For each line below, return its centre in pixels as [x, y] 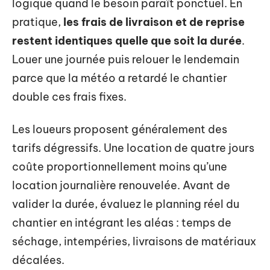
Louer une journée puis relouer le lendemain [126, 59]
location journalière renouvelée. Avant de [121, 185]
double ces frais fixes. [69, 97]
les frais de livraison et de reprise [154, 22]
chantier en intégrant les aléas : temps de [122, 222]
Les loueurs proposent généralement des [120, 129]
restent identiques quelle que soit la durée [127, 41]
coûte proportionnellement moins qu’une [120, 166]
